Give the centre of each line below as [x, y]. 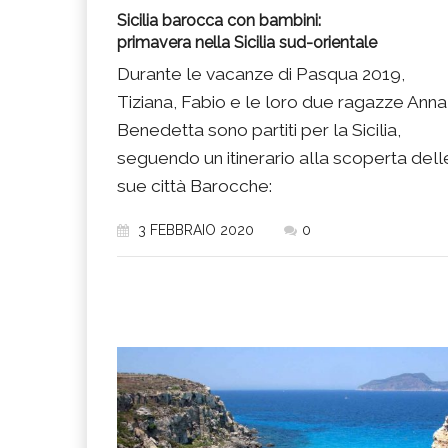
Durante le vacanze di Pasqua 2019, [261, 74]
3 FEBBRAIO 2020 [194, 230]
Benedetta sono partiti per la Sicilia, [259, 130]
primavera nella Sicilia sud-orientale [247, 43]
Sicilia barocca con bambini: [219, 21]
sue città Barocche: [194, 186]
